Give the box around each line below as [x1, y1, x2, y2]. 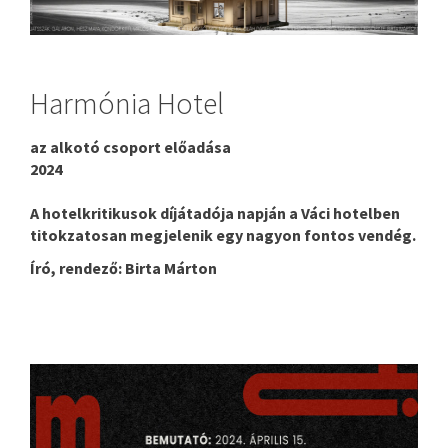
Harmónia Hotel [30, 84, 224, 123]
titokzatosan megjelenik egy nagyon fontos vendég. [30, 224, 416, 245]
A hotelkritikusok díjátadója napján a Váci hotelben [30, 202, 400, 223]
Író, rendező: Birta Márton [30, 257, 217, 278]
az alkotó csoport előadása [30, 136, 231, 157]
